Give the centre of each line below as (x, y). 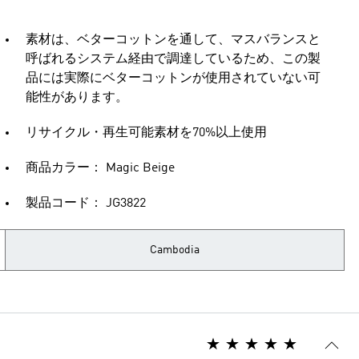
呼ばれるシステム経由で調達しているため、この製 (173, 59)
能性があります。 (77, 98)
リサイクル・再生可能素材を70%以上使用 (146, 133)
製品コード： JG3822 (86, 204)
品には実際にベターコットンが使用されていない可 (173, 79)
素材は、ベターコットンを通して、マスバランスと (173, 40)
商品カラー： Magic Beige (100, 168)
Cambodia (175, 250)
